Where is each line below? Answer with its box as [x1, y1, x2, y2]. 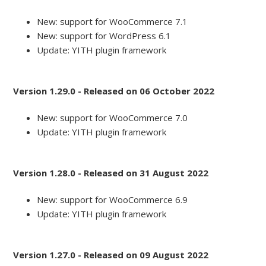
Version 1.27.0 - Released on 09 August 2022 [13, 249, 209, 261]
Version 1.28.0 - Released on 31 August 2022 [13, 167, 209, 179]
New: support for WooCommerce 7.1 [37, 15, 188, 28]
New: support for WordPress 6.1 [37, 30, 172, 42]
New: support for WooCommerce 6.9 [37, 194, 188, 206]
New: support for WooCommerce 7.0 [37, 112, 188, 124]
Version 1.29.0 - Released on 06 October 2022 [13, 85, 215, 97]
